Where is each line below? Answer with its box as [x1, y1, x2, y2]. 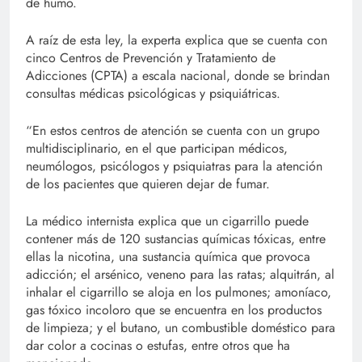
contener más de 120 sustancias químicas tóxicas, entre [26, 229, 326, 249]
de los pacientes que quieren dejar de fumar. [26, 175, 270, 194]
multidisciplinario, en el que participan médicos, [26, 139, 288, 158]
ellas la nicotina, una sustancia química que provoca [26, 247, 310, 267]
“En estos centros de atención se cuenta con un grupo [26, 121, 320, 141]
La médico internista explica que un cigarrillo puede [26, 212, 309, 231]
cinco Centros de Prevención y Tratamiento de [26, 48, 276, 68]
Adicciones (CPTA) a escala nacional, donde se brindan [26, 66, 330, 86]
